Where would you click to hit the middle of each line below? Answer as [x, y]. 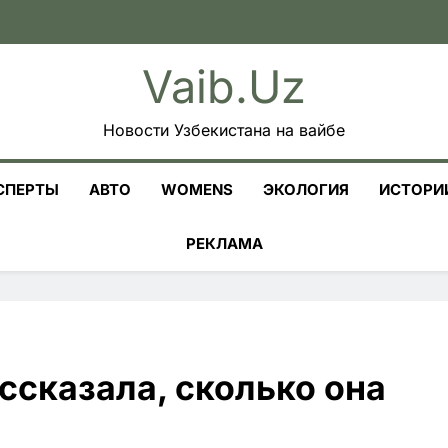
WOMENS [197, 189]
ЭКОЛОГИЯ [306, 189]
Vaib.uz [224, 86]
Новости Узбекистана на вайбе [224, 130]
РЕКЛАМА [224, 243]
